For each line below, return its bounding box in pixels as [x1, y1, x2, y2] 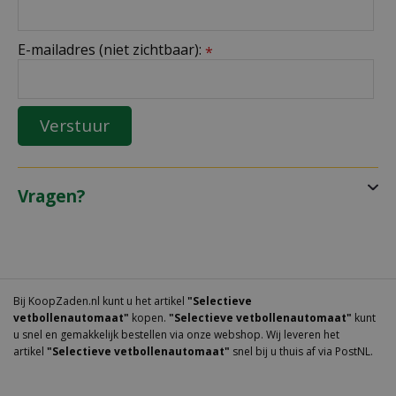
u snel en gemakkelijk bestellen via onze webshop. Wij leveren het [13, 326, 339, 342]
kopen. [129, 309, 169, 325]
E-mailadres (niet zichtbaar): [18, 39, 205, 59]
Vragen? [18, 184, 85, 208]
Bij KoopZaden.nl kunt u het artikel [13, 293, 187, 308]
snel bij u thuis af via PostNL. [230, 343, 373, 359]
